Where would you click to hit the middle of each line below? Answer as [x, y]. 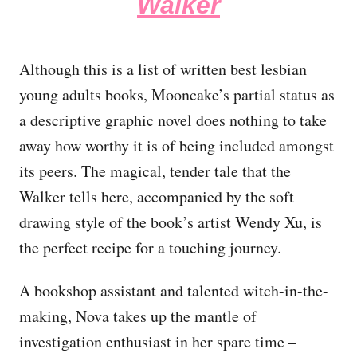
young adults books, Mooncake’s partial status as [177, 94]
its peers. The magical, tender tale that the [155, 171]
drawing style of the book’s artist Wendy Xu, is [171, 222]
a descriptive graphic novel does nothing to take [173, 120]
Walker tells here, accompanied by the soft [157, 196]
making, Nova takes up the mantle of [138, 316]
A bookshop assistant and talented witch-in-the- [174, 290]
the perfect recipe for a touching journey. [150, 247]
